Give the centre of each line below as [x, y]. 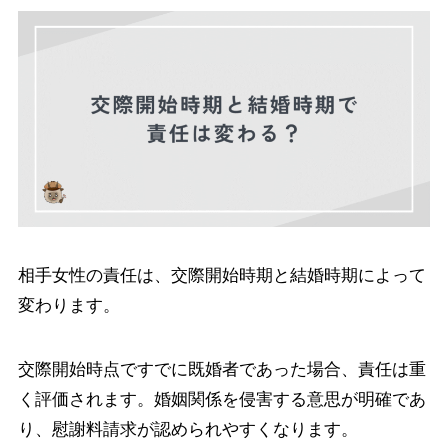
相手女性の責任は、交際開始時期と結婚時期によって [221, 275]
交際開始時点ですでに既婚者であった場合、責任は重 [221, 369]
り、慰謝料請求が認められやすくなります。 [187, 429]
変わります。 [68, 305]
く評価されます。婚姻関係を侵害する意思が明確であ [221, 399]
